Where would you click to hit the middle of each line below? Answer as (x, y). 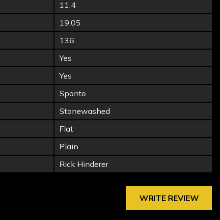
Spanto (73, 93)
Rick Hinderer (84, 164)
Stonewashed (85, 111)
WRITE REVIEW (169, 198)
